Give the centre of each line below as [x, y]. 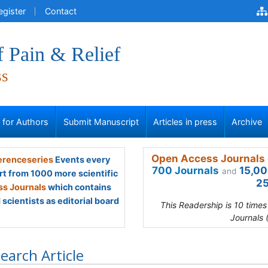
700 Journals [185, 170]
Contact [61, 11]
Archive [247, 122]
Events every [81, 159]
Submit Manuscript [101, 122]
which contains [79, 187]
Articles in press [185, 122]
